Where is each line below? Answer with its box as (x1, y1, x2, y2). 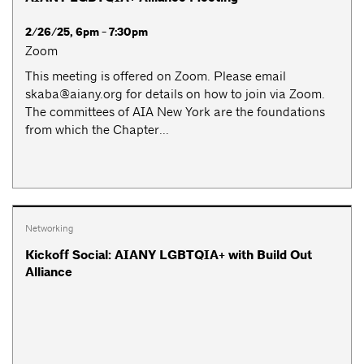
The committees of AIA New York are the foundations (25, 103, 325, 119)
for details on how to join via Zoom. (123, 85, 325, 102)
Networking (25, 221, 73, 235)
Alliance (25, 264, 72, 281)
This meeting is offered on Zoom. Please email (25, 67, 286, 84)
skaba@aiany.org (25, 85, 123, 102)
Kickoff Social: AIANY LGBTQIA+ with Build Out (25, 247, 312, 264)
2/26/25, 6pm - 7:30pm (25, 24, 148, 41)
